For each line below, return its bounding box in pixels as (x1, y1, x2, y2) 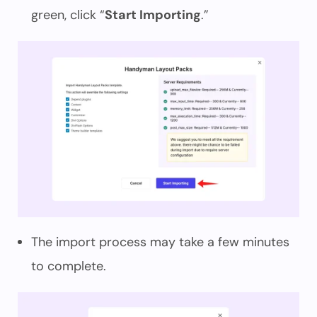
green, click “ (31, 6, 105, 23)
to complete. (31, 258, 106, 275)
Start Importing (105, 6, 201, 23)
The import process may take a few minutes (31, 234, 289, 250)
